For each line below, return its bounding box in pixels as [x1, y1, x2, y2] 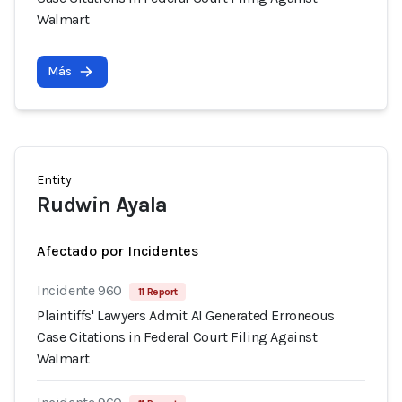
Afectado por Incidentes [37, 242, 198, 259]
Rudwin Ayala [37, 192, 168, 217]
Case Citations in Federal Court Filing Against [37, 328, 318, 345]
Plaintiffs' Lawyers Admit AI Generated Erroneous [37, 307, 335, 324]
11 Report [137, 285, 178, 298]
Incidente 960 [37, 282, 122, 299]
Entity [37, 172, 72, 188]
